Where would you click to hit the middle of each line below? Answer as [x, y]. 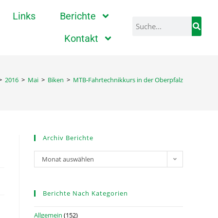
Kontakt [82, 38]
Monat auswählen [68, 159]
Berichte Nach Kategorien [85, 193]
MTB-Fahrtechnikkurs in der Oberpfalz [128, 80]
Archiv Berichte [68, 138]
